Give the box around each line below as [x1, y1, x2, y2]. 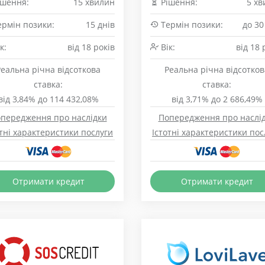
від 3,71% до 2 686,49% [171, 93, 263, 105]
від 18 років [67, 41, 115, 53]
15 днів [86, 19, 115, 30]
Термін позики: [159, 19, 223, 30]
